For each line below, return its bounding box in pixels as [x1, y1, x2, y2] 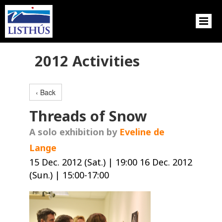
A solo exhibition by [29, 125, 120, 138]
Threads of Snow [29, 106, 148, 125]
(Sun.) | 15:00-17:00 [29, 168, 110, 181]
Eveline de [119, 125, 165, 138]
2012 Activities [34, 51, 140, 70]
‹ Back [36, 87, 56, 97]
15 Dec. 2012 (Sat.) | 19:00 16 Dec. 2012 [29, 156, 193, 168]
